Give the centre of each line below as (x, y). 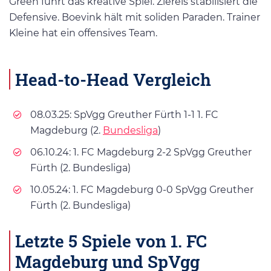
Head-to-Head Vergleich (113, 80)
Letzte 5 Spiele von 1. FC (111, 240)
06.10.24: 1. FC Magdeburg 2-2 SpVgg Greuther (141, 152)
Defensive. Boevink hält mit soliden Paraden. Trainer (135, 17)
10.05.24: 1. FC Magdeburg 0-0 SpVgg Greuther (142, 189)
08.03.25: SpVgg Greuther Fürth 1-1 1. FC (124, 114)
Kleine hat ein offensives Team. (83, 33)
